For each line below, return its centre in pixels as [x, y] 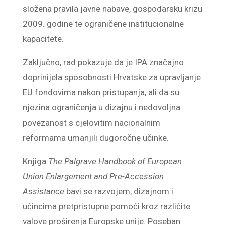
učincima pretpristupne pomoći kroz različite [106, 206]
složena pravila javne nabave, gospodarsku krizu [112, 9]
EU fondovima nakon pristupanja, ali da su [101, 92]
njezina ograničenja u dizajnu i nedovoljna [101, 107]
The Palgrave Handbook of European [115, 161]
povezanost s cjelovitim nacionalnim [91, 123]
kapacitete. [43, 39]
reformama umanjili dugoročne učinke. [95, 138]
